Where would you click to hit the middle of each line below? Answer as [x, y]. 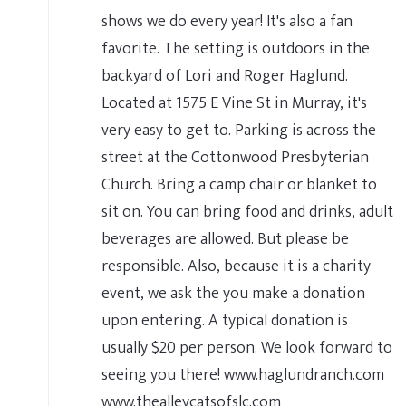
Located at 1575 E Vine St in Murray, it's [234, 103]
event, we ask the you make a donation [233, 293]
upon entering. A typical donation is [225, 320]
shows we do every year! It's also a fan [227, 21]
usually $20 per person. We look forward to [247, 348]
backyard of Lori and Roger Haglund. [225, 76]
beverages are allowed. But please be [225, 239]
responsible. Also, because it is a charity [236, 266]
